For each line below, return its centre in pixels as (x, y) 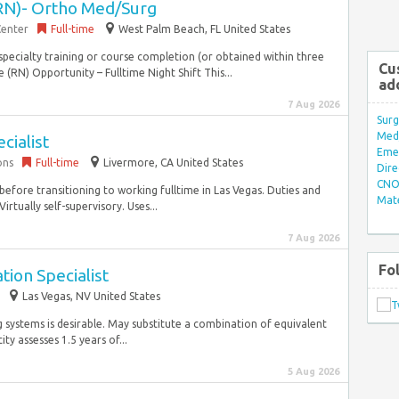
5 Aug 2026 (313, 371)
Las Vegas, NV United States (91, 296)
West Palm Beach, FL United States (204, 29)
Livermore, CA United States (173, 163)
